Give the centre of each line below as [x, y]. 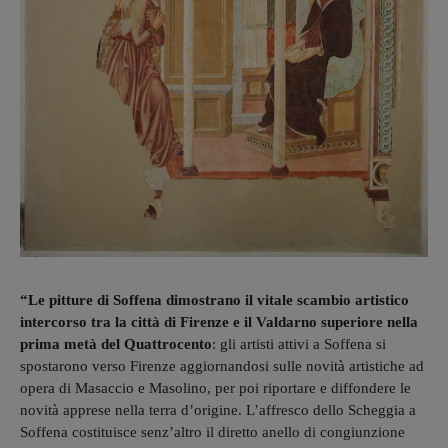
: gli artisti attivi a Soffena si [299, 343]
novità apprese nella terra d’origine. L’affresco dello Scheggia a [218, 409]
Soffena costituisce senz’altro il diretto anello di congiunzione [212, 431]
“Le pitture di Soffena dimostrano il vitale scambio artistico [214, 299]
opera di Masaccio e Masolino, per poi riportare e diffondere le [215, 387]
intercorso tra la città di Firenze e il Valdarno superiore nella [219, 321]
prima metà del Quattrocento [116, 343]
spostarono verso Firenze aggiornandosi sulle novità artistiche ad [222, 365]
